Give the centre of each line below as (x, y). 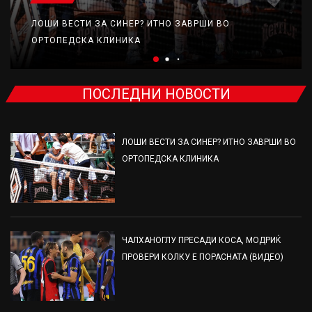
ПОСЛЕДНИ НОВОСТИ (156, 94)
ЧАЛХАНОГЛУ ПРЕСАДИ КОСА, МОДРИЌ (201, 241)
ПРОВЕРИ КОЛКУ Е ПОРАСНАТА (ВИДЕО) (203, 257)
